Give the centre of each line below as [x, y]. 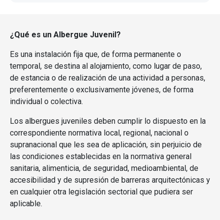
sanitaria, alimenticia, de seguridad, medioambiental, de [104, 168]
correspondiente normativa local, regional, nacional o [99, 133]
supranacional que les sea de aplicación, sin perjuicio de [106, 145]
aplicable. [27, 204]
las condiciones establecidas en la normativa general [101, 157]
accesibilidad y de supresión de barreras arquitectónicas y [110, 180]
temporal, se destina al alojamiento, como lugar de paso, [106, 66]
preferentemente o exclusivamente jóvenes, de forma [102, 90]
